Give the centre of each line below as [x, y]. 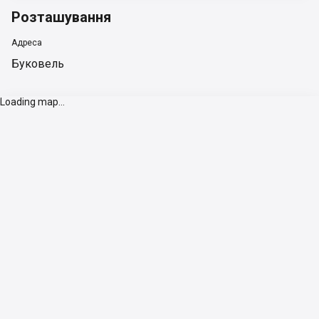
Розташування [61, 17]
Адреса [27, 43]
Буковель [38, 64]
